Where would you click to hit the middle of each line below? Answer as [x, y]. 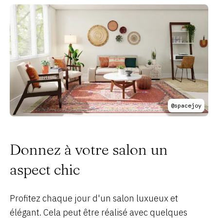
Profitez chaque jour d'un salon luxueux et [94, 198]
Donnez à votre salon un [89, 149]
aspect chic [45, 169]
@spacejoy [186, 105]
